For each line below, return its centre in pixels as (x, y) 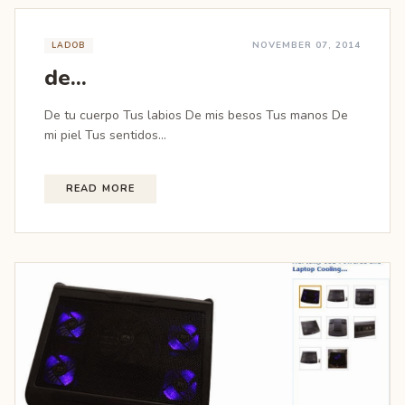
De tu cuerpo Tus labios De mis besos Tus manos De (196, 115)
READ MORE (100, 188)
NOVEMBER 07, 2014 (306, 45)
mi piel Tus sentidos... (105, 135)
